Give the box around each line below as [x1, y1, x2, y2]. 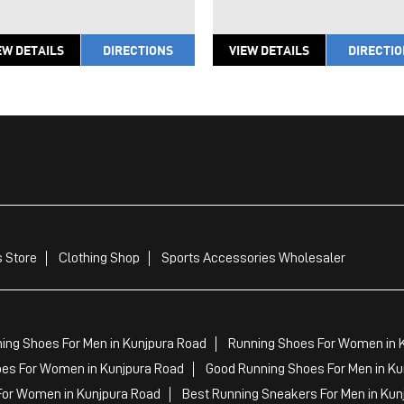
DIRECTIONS [102, 41, 173, 59]
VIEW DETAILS [228, 41, 309, 59]
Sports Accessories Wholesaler [161, 251, 345, 266]
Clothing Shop [58, 251, 140, 266]
